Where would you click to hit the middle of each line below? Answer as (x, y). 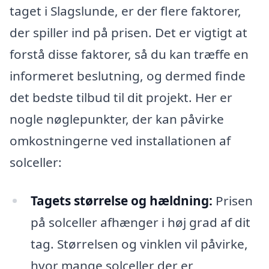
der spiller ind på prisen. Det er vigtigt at (128, 32)
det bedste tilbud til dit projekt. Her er (121, 97)
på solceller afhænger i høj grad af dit (140, 222)
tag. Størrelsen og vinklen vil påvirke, (139, 243)
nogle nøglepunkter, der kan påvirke (117, 119)
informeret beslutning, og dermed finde (128, 75)
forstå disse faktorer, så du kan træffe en (129, 54)
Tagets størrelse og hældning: (121, 200)
